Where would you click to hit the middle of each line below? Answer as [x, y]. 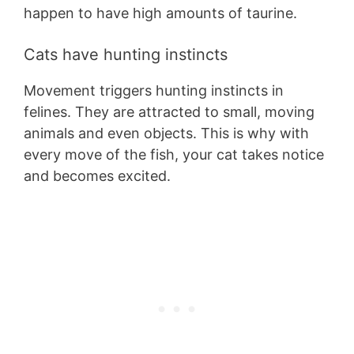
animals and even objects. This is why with [166, 134]
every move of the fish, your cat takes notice [174, 155]
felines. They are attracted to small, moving [169, 112]
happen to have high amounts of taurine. [160, 13]
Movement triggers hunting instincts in [154, 91]
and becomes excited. [97, 176]
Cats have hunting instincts [126, 55]
